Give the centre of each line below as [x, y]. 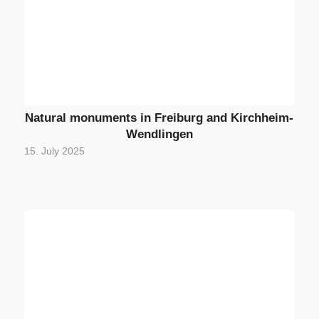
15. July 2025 [54, 152]
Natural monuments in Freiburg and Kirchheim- [159, 118]
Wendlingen [159, 134]
